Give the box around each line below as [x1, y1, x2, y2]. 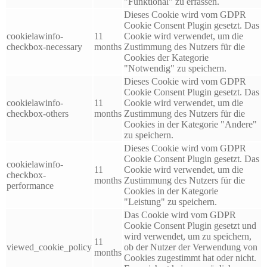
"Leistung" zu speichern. [124, 196, 217, 207]
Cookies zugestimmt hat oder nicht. [124, 252, 256, 263]
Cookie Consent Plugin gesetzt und [124, 220, 256, 231]
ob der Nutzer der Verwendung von [124, 241, 257, 252]
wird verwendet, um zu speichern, [124, 231, 252, 241]
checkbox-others [7, 108, 69, 119]
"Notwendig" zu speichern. [124, 63, 226, 73]
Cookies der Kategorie [124, 52, 209, 63]
